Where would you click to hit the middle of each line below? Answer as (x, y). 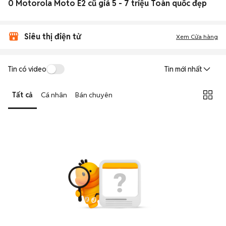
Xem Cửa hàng (197, 37)
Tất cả (22, 95)
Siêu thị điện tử (52, 37)
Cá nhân (54, 95)
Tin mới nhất (183, 69)
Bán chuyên (94, 95)
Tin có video (27, 69)
